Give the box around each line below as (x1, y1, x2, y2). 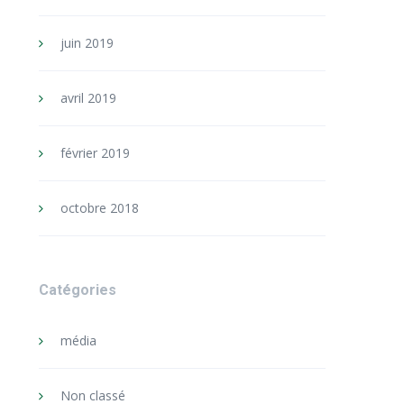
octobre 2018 (60, 199, 139, 216)
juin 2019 (60, 34, 114, 51)
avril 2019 (60, 89, 116, 106)
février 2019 (60, 144, 130, 161)
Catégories (38, 281, 116, 298)
